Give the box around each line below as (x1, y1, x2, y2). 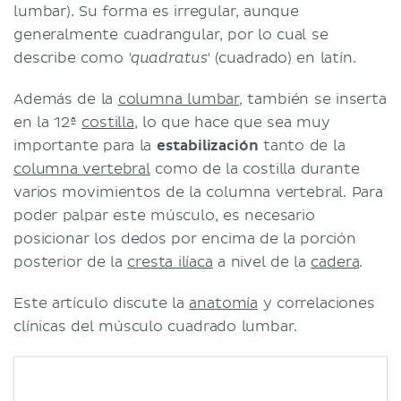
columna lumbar (117, 90, 240, 108)
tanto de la (258, 136, 346, 155)
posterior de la (13, 252, 128, 271)
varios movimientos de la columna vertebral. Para (13, 183, 383, 201)
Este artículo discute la (13, 294, 190, 312)
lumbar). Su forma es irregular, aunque (13, 2, 299, 21)
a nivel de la (212, 252, 311, 271)
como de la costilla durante (149, 159, 360, 178)
